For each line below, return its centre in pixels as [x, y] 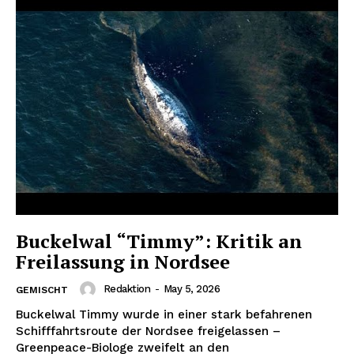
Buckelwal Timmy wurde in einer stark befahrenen [164, 314]
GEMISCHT [42, 290]
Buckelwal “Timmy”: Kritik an [159, 241]
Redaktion [126, 288]
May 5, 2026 [191, 288]
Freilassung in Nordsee [123, 261]
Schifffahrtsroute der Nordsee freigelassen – [148, 331]
